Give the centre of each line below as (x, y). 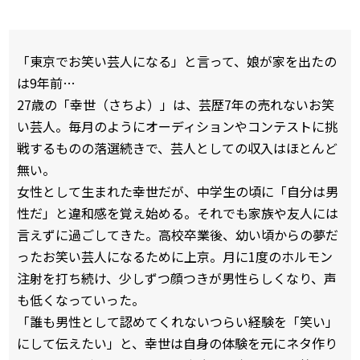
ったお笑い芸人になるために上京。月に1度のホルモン (175, 256)
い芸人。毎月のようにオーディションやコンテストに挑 (177, 126)
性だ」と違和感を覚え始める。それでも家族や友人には (178, 213)
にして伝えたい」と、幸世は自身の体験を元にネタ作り (177, 343)
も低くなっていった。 (81, 300)
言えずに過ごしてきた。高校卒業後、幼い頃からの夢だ (178, 235)
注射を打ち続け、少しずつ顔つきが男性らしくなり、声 (177, 278)
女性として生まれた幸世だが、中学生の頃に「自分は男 (178, 191)
